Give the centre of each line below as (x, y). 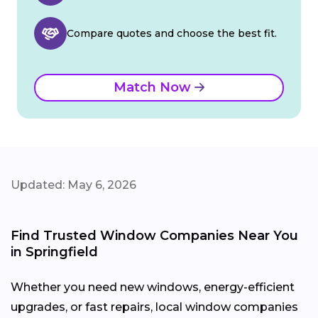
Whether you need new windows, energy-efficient (153, 287)
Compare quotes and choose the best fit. (172, 34)
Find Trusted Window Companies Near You (154, 236)
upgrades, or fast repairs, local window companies (154, 307)
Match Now (154, 88)
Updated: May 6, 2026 (73, 185)
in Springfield (54, 252)
